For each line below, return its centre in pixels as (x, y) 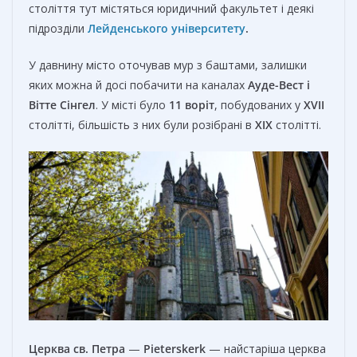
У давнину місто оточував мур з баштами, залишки (168, 65)
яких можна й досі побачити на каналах (138, 85)
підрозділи (58, 29)
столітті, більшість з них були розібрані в (142, 125)
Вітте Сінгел (62, 105)
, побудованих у (259, 105)
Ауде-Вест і (279, 85)
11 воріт (192, 105)
